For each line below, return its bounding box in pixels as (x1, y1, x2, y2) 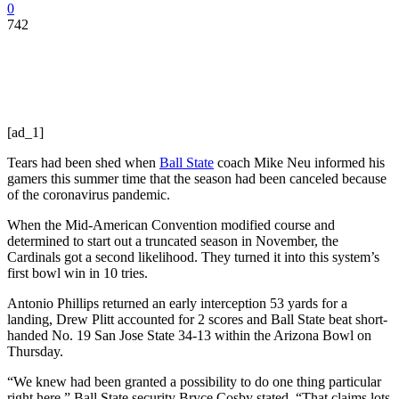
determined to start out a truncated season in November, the (7, 232, 338, 248)
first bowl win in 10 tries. (7, 265, 148, 281)
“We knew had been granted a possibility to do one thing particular (7, 373, 381, 389)
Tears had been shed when (7, 154, 159, 170)
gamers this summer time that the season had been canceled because (7, 170, 387, 186)
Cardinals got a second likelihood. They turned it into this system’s (7, 248, 379, 265)
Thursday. (7, 343, 63, 359)
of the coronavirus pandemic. (7, 186, 170, 202)
